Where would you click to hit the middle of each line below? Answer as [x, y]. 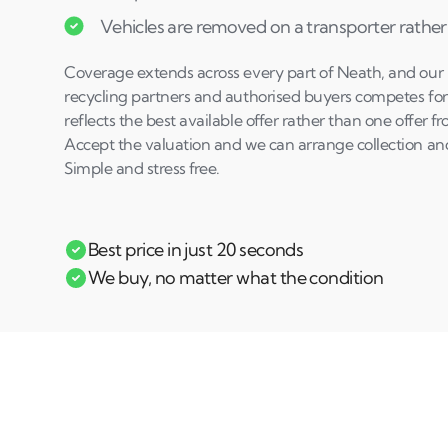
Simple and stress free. [142, 168]
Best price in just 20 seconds [196, 249]
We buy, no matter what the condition [236, 277]
